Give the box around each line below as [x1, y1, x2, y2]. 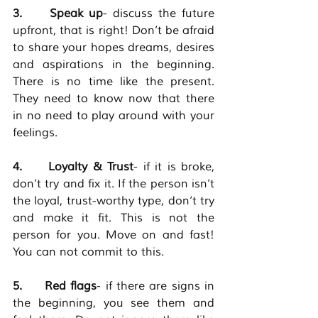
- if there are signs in [97, 279, 215, 294]
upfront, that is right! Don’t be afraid [13, 23, 214, 38]
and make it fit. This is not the [13, 211, 214, 226]
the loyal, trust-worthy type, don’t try [13, 194, 214, 209]
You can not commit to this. [13, 245, 168, 260]
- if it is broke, [133, 160, 215, 175]
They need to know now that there [13, 92, 214, 106]
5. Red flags [13, 279, 97, 294]
